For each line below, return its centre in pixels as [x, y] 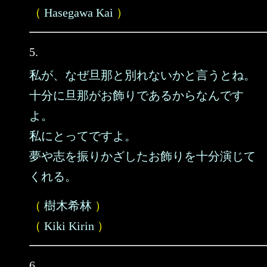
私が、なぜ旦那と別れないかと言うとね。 [142, 75]
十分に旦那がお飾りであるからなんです [136, 95]
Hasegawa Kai [79, 13]
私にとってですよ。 [83, 136]
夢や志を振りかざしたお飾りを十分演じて [142, 156]
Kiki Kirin [69, 226]
